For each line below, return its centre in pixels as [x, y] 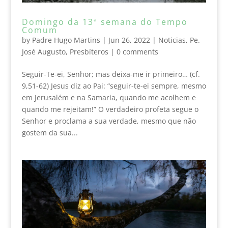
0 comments [137, 51]
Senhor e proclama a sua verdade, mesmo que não [109, 121]
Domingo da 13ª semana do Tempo [105, 22]
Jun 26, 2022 [129, 40]
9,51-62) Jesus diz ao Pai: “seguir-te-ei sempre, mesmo [114, 85]
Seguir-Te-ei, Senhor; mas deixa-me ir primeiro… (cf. [111, 74]
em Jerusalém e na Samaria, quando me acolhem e [109, 97]
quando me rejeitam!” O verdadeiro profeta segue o [110, 109]
